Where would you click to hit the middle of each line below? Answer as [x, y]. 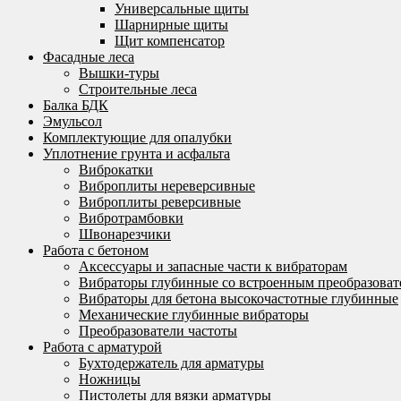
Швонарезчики [125, 234]
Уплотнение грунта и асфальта [137, 154]
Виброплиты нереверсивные [167, 186]
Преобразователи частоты [158, 331]
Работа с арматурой [102, 347]
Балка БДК [76, 105]
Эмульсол [73, 121]
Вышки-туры [119, 73]
